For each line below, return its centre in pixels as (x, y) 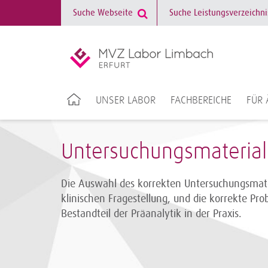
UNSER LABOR (125, 100)
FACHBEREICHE (201, 100)
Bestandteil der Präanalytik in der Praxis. (151, 214)
